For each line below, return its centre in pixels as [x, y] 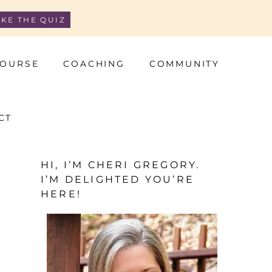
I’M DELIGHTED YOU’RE [117, 179]
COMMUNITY [185, 63]
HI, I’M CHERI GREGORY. [121, 165]
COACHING [94, 63]
